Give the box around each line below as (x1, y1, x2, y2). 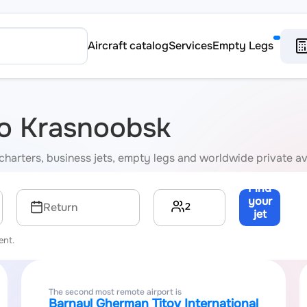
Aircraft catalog (88, 38, 169, 53)
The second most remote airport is (48, 286, 182, 297)
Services (169, 38, 212, 53)
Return (43, 200, 78, 214)
